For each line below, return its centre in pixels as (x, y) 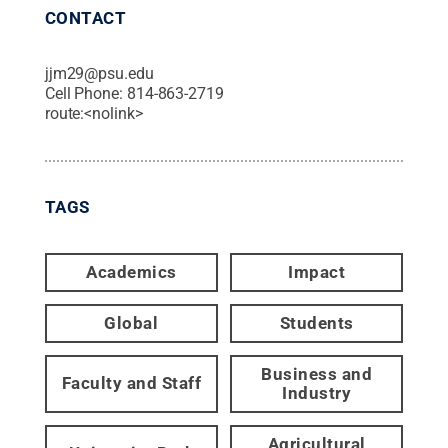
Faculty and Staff (131, 383)
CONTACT (85, 17)
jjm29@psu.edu (99, 73)
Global (131, 322)
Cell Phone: (85, 93)
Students (316, 322)
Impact (317, 271)
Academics (131, 271)
